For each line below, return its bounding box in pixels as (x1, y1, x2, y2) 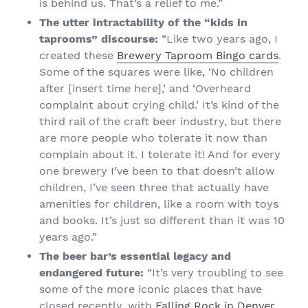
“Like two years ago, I (158, 32, 278, 45)
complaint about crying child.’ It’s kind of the (39, 98, 279, 111)
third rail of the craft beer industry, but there (39, 114, 281, 128)
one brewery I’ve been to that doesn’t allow (39, 164, 275, 177)
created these (39, 48, 117, 62)
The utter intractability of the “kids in (39, 15, 247, 29)
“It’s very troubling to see (144, 265, 283, 279)
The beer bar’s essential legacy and (39, 249, 231, 263)
